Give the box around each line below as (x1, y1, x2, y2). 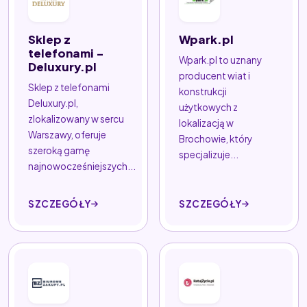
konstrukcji (179, 85, 227, 97)
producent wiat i (179, 69, 250, 82)
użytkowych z (179, 101, 238, 113)
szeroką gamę (28, 144, 90, 156)
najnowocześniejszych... (28, 160, 136, 172)
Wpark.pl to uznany (179, 53, 262, 66)
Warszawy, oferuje (28, 128, 106, 140)
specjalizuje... (179, 148, 238, 160)
